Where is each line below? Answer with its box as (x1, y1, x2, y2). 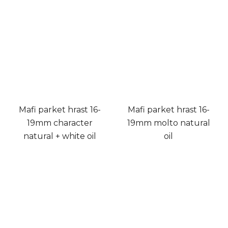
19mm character (26, 118, 93, 128)
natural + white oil (23, 131, 96, 141)
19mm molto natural (127, 118, 210, 128)
